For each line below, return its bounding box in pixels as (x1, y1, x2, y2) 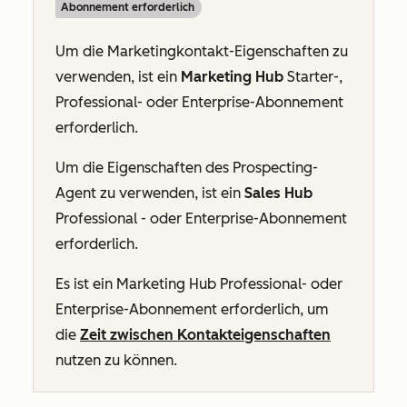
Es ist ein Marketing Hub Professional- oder (55, 275, 342, 293)
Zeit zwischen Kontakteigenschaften (80, 326, 331, 343)
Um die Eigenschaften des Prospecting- (55, 159, 318, 176)
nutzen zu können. (55, 352, 181, 369)
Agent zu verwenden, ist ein (55, 184, 244, 202)
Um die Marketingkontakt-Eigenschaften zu (55, 43, 348, 60)
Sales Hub (244, 184, 313, 202)
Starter (287, 68, 333, 85)
